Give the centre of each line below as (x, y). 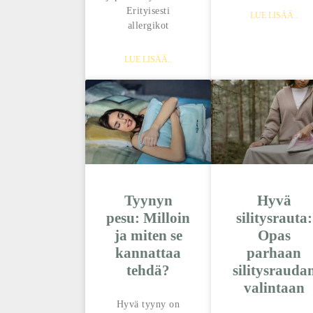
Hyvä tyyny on (148, 304)
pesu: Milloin (148, 218)
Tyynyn (148, 200)
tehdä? (148, 270)
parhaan (274, 253)
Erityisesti (148, 11)
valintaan (274, 287)
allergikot (148, 26)
